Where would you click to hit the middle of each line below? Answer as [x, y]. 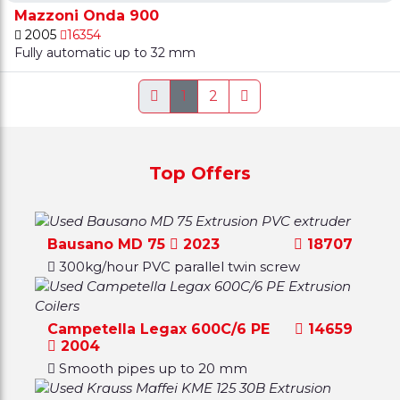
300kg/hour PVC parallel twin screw [180, 266]
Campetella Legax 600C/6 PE [159, 329]
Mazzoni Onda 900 [87, 15]
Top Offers [200, 173]
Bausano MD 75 [109, 244]
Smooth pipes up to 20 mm [154, 368]
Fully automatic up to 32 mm [105, 52]
